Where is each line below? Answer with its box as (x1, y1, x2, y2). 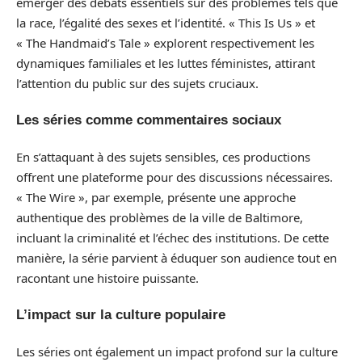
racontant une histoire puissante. (16, 269, 199, 286)
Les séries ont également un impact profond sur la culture (16, 343, 338, 360)
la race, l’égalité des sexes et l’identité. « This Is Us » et (16, 14, 315, 31)
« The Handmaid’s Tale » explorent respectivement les (16, 34, 314, 51)
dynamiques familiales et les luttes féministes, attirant (16, 54, 315, 71)
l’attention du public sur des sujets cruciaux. (16, 74, 259, 91)
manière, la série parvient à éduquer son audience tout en (16, 249, 337, 266)
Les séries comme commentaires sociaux (16, 112, 281, 128)
